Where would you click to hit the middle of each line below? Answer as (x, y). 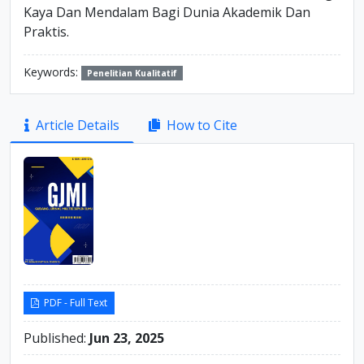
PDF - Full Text (74, 302)
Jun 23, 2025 (127, 338)
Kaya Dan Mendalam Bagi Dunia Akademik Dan (167, 12)
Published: (56, 338)
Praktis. (46, 32)
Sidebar (41, 138)
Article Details (78, 125)
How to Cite (202, 125)
